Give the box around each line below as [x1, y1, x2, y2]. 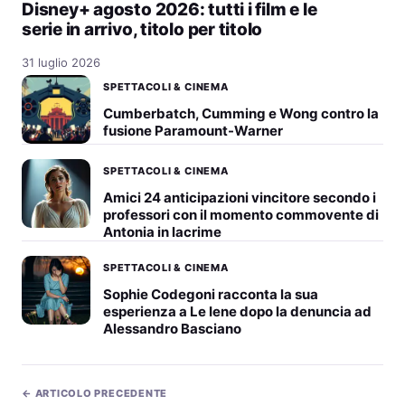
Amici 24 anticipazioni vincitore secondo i [103, 189, 376, 207]
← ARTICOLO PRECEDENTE [22, 387, 168, 400]
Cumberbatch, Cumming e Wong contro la [103, 105, 379, 123]
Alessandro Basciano [103, 320, 241, 338]
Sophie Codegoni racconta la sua [103, 286, 318, 304]
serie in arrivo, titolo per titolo [22, 19, 263, 41]
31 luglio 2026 [22, 55, 100, 71]
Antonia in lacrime [103, 223, 221, 241]
